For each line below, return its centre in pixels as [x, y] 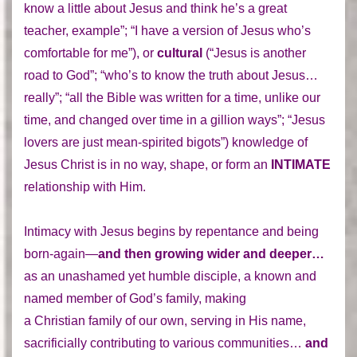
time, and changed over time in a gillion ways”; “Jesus [175, 120]
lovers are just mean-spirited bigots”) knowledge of [166, 142]
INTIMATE [301, 164]
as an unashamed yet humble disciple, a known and [170, 276]
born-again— [61, 253]
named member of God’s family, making [135, 298]
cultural [181, 53]
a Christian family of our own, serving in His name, [165, 320]
